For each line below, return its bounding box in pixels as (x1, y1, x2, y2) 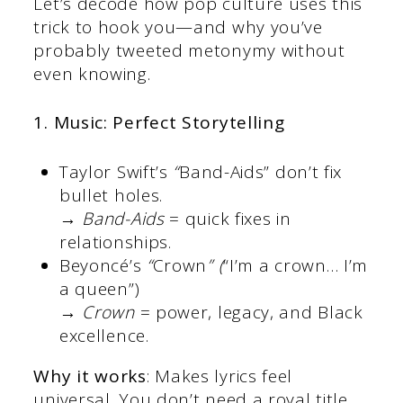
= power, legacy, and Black (134, 300, 363, 324)
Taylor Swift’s (58, 159, 174, 184)
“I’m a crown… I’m (223, 253, 369, 277)
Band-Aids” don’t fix (179, 159, 343, 184)
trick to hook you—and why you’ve (33, 14, 323, 39)
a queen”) (58, 276, 140, 300)
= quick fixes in (164, 206, 291, 230)
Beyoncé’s (58, 253, 147, 277)
